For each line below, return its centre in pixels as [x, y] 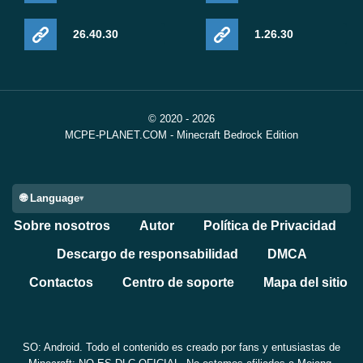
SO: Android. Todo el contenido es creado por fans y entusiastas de [181, 347]
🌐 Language [50, 198]
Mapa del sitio [305, 283]
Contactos [61, 283]
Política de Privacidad [270, 226]
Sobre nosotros [62, 226]
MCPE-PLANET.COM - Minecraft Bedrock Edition [181, 135]
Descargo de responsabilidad [147, 254]
